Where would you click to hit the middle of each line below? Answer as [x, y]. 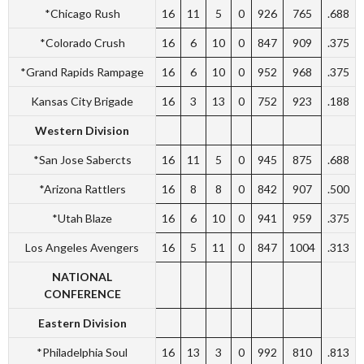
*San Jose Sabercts [82, 159]
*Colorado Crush [82, 42]
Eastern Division [82, 323]
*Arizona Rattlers [82, 188]
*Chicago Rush [82, 13]
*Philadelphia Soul [82, 352]
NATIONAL [82, 276]
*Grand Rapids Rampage [82, 71]
